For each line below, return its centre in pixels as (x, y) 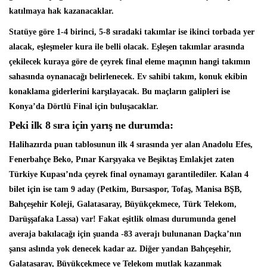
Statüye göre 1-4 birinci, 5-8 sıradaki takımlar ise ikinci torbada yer (132, 32)
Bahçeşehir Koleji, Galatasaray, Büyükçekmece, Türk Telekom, (123, 204)
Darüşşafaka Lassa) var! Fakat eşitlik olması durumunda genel (122, 219)
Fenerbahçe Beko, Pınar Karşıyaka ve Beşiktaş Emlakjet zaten (122, 159)
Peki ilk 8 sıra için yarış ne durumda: (91, 125)
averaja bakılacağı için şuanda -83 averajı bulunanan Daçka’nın (125, 234)
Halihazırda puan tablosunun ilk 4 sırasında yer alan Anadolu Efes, (131, 145)
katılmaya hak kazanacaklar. (61, 11)
